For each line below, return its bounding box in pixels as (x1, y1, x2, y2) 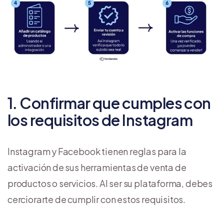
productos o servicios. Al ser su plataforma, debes (7, 177, 213, 189)
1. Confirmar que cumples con (7, 93, 211, 112)
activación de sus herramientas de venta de (7, 161, 186, 173)
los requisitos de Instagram (7, 110, 193, 129)
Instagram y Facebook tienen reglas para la (7, 145, 186, 157)
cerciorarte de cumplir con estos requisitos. (7, 193, 186, 205)
